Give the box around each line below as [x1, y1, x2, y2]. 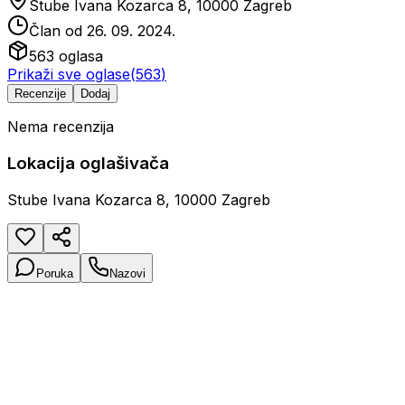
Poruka [36, 266, 73, 280]
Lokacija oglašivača [7, 153, 169, 174]
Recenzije [14, 87, 66, 101]
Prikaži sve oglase [7, 65, 130, 84]
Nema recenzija [7, 118, 114, 137]
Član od [29, 22, 87, 41]
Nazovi [109, 266, 146, 280]
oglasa [54, 47, 103, 66]
